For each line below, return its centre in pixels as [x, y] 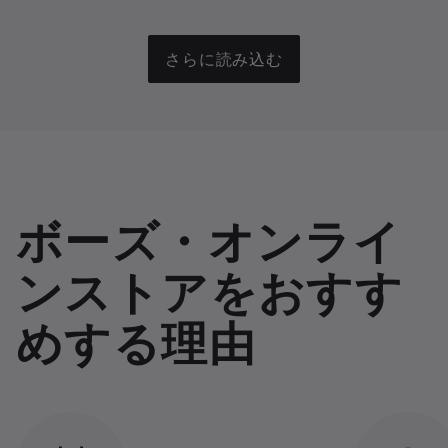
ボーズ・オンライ [209, 236]
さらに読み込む [224, 58]
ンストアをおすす [210, 287]
